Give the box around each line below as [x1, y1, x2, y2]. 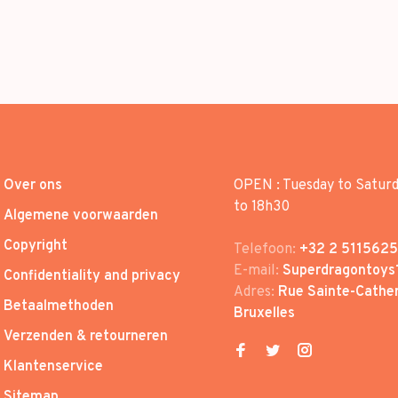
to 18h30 [234, 198, 290, 216]
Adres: [234, 283, 278, 301]
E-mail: [234, 262, 283, 280]
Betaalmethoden [4, 298, 114, 315]
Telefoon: [234, 241, 299, 259]
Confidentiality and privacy [4, 267, 180, 285]
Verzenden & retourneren [4, 328, 168, 346]
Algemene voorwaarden [4, 207, 158, 225]
